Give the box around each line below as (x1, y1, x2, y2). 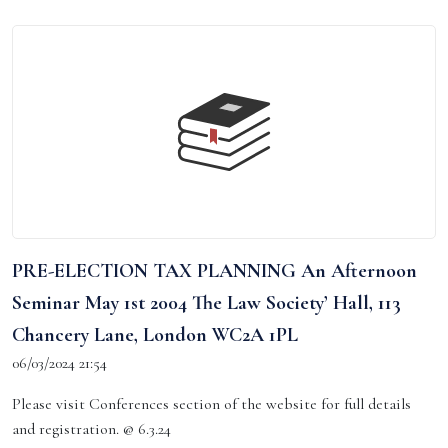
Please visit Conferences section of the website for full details (12, 394, 411, 414)
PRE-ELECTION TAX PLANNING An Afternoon (12, 259, 417, 283)
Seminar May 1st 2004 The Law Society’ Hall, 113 (12, 291, 401, 315)
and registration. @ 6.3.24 (12, 419, 171, 439)
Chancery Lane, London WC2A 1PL (12, 323, 298, 347)
